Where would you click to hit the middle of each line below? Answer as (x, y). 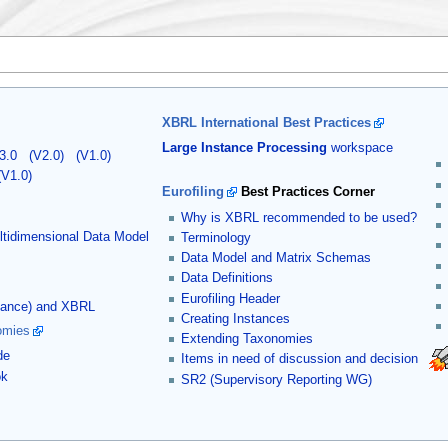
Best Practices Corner (305, 192)
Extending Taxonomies (247, 339)
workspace (359, 147)
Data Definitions (227, 278)
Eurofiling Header (231, 298)
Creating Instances (236, 318)
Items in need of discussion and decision (300, 359)
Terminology (216, 237)
